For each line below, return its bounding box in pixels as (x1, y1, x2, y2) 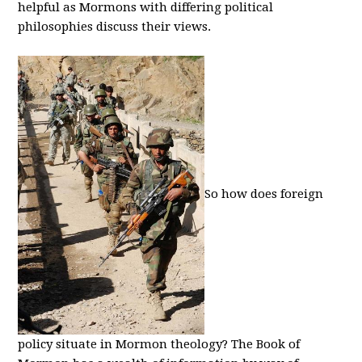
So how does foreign (204, 187, 324, 202)
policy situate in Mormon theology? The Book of (18, 336, 301, 351)
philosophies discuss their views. (18, 19, 212, 34)
